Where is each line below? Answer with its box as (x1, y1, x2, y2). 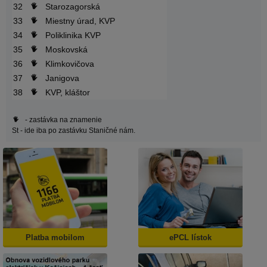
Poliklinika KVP (45, 30, 101, 41)
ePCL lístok (169, 232, 212, 242)
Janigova (45, 73, 79, 83)
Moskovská (45, 45, 88, 55)
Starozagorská (45, 2, 100, 12)
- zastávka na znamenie (23, 116, 102, 125)
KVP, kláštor (45, 88, 90, 98)
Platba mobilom (26, 232, 85, 242)
